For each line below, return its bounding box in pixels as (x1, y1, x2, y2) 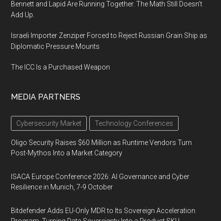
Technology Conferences (95, 119, 174, 127)
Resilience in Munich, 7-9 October (11, 183, 113, 191)
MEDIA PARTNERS (11, 92, 81, 102)
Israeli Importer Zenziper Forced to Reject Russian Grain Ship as (11, 31, 208, 39)
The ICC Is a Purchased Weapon (11, 63, 110, 71)
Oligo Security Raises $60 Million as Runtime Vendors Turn (11, 138, 192, 147)
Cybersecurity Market (16, 119, 82, 127)
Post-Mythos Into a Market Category (11, 148, 123, 157)
